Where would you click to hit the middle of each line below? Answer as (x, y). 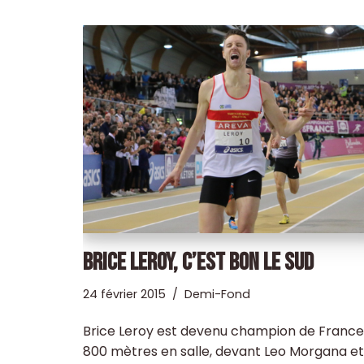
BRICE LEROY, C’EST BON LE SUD (198, 262)
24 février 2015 (124, 294)
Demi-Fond (217, 294)
